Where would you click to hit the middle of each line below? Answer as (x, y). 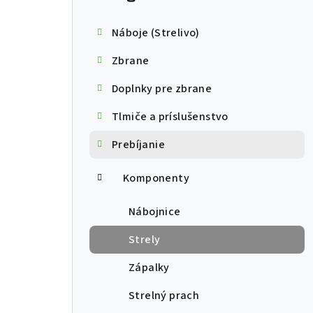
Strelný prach (164, 296)
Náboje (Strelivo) (156, 33)
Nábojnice (155, 212)
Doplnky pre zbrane (162, 89)
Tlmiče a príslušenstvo (170, 117)
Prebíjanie (138, 145)
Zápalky (149, 268)
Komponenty (156, 179)
